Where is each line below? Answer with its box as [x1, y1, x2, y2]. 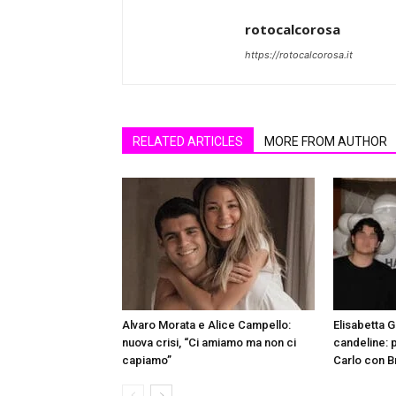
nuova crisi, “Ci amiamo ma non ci [122, 336, 296, 349]
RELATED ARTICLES [133, 134, 243, 148]
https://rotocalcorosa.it [245, 49, 353, 61]
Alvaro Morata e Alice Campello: [122, 318, 291, 331]
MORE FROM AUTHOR [264, 134, 387, 148]
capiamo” [122, 354, 171, 367]
